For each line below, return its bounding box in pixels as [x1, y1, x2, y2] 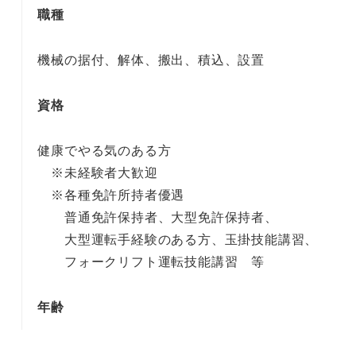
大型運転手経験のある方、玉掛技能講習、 [37, 232, 319, 246]
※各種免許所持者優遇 [37, 188, 185, 202]
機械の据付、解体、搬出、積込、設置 [37, 53, 265, 68]
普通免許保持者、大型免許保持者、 [37, 210, 278, 224]
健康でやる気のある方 [37, 143, 172, 157]
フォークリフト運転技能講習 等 [37, 254, 265, 269]
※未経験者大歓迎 [37, 165, 158, 180]
